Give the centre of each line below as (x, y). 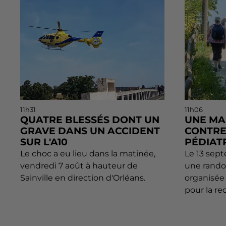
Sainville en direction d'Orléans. (83, 178)
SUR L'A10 (44, 142)
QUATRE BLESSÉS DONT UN (90, 120)
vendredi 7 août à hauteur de (79, 165)
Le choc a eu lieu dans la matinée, (88, 153)
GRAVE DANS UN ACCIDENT (90, 131)
